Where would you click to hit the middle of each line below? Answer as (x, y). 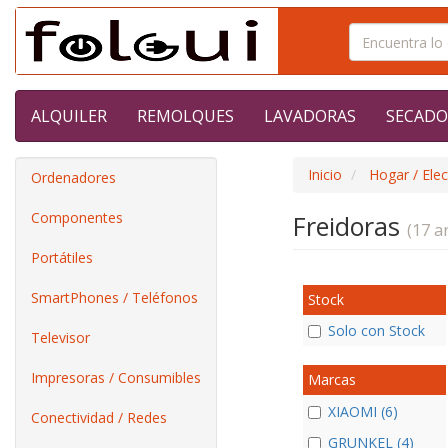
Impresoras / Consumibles (116, 377)
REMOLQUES (185, 116)
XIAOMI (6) (362, 411)
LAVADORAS (310, 116)
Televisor (60, 337)
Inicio (324, 174)
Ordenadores (73, 177)
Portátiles (62, 257)
